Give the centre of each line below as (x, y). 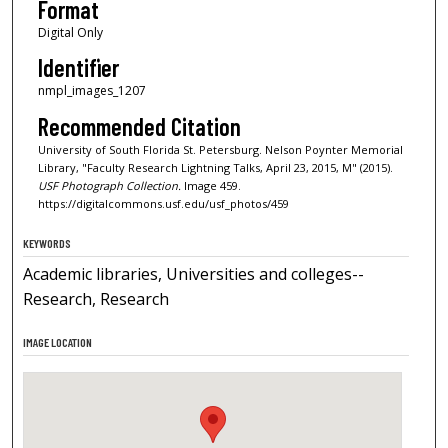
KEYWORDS (47, 243)
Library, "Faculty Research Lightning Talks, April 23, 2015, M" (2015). (215, 167)
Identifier (78, 68)
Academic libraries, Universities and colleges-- (194, 274)
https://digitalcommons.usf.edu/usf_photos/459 (163, 203)
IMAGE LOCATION (58, 342)
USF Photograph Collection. (109, 185)
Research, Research (96, 299)
